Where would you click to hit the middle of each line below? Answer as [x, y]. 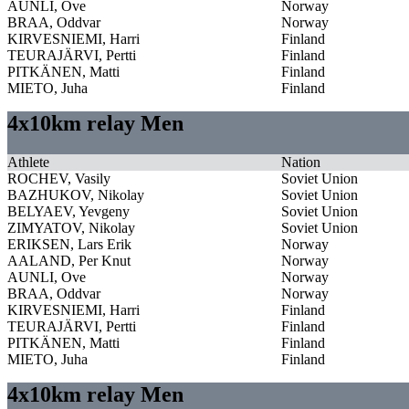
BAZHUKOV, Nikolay [76, 194]
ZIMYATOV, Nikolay [71, 227]
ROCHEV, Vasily [59, 178]
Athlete [28, 162]
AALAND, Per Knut [69, 260]
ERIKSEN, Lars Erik [69, 244]
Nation [301, 162]
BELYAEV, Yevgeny [68, 211]
